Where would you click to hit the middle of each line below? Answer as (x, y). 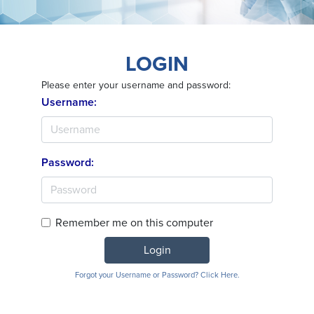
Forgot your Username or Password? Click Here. (157, 275)
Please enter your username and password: (136, 85)
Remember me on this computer (134, 223)
